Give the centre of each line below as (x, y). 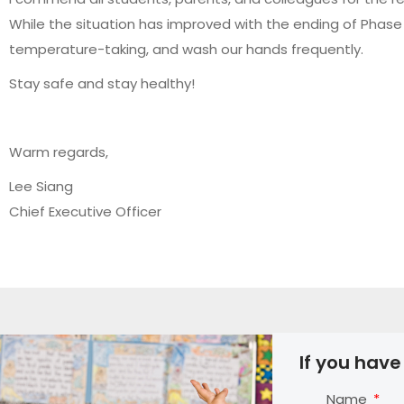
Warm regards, (59, 152)
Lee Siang (41, 186)
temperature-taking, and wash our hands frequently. (186, 49)
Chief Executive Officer (85, 211)
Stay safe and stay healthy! (102, 83)
